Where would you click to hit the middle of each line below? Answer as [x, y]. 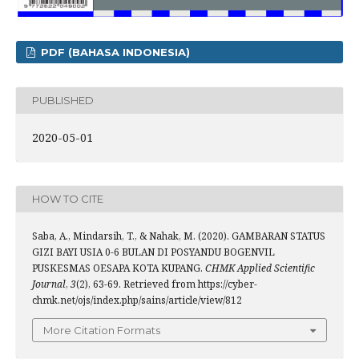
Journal [49, 284]
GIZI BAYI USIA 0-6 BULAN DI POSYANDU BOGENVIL [153, 252]
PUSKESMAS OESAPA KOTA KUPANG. [119, 268]
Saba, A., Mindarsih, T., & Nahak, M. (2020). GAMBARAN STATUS [179, 236]
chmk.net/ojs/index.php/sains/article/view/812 [137, 300]
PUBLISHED [63, 101]
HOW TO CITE [68, 199]
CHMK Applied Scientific [260, 268]
